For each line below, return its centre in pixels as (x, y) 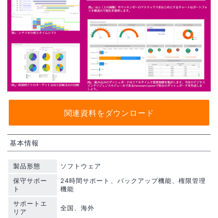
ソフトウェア (81, 166)
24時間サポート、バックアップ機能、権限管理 (133, 181)
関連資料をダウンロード (109, 113)
